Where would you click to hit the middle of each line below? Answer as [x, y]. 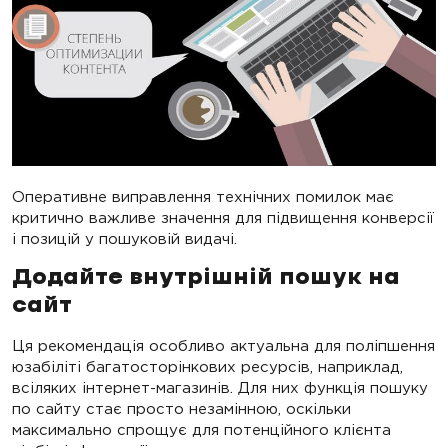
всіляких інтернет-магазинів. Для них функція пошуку [220, 388]
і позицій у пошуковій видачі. [124, 239]
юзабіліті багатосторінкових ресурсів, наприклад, [207, 367]
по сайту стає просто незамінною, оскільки [181, 409]
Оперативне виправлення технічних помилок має [203, 197]
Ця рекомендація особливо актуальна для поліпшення [223, 346]
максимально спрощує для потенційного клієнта [201, 430]
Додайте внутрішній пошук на [206, 278]
